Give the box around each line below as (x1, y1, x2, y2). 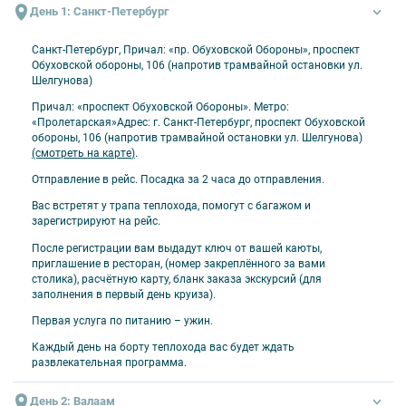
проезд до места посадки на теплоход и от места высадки (13, 93, 314, 107)
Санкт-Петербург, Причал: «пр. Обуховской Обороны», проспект (32, 43, 360, 56)
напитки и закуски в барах (13, 120, 150, 133)
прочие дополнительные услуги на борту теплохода (13, 146, 282, 159)
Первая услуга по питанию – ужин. (32, 314, 213, 327)
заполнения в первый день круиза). (32, 287, 216, 301)
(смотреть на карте (32, 147, 131, 160)
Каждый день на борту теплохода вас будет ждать (32, 340, 295, 353)
